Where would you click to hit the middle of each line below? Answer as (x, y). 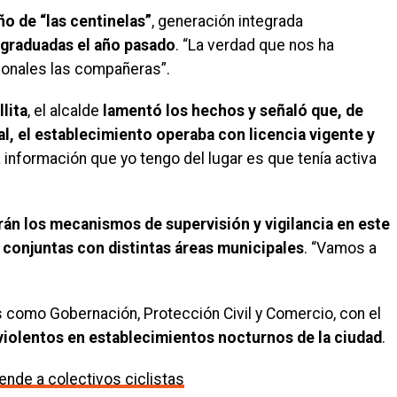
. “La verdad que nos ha (255, 46)
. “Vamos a (340, 249)
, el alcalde (65, 111)
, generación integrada (227, 22)
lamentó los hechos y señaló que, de (233, 111)
